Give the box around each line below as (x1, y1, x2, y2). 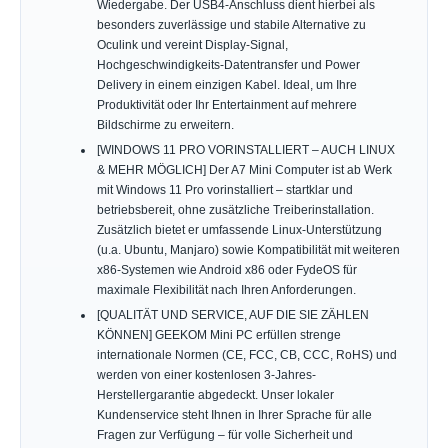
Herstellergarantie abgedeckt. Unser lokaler (96, 388, 334, 403)
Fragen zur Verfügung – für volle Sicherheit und (96, 428, 353, 443)
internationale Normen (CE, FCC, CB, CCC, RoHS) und (96, 348, 397, 363)
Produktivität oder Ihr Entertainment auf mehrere (96, 97, 357, 112)
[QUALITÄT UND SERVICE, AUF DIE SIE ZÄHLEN (96, 308, 369, 323)
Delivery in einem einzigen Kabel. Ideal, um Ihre (96, 77, 357, 92)
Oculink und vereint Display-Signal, (96, 37, 288, 52)
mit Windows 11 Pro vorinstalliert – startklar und (96, 183, 353, 198)
